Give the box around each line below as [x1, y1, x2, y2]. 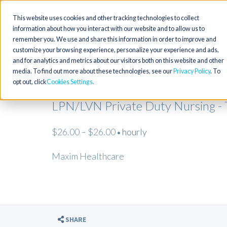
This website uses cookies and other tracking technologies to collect [13, 14, 199, 22]
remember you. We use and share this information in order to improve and [13, 35, 216, 43]
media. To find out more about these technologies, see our [13, 67, 173, 75]
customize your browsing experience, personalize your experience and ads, [13, 46, 219, 54]
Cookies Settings [47, 78, 93, 86]
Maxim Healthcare [52, 150, 124, 162]
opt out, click [13, 78, 46, 86]
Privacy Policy [173, 67, 210, 75]
